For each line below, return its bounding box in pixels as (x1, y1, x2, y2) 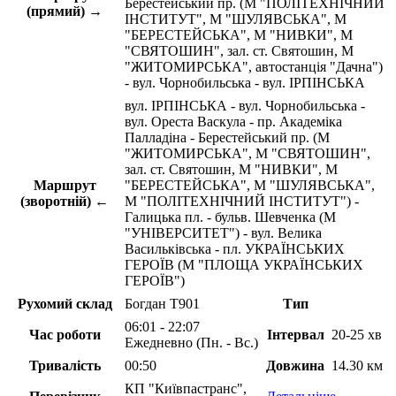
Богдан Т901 (125, 296, 200, 312)
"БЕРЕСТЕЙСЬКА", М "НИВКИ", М (125, 27, 353, 43)
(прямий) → (27, 4, 103, 19)
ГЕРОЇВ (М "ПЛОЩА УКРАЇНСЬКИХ (125, 257, 363, 273)
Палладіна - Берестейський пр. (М (125, 130, 330, 146)
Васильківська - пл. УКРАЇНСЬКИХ (125, 241, 345, 257)
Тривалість (28, 358, 101, 374)
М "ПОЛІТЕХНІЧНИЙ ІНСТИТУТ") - (125, 194, 359, 209)
